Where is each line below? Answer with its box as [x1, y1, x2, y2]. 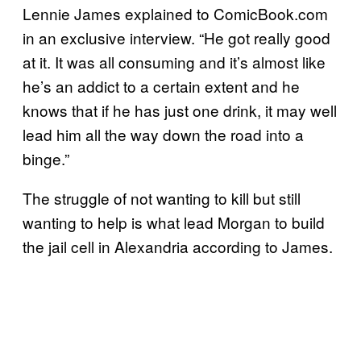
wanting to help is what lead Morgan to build [23, 211, 325, 234]
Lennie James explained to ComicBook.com [23, 2, 328, 25]
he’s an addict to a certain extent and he [23, 75, 300, 98]
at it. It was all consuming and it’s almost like [23, 51, 326, 73]
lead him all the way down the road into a [23, 123, 304, 146]
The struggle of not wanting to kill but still [23, 187, 301, 210]
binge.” [23, 147, 69, 170]
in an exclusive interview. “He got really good [23, 27, 330, 49]
